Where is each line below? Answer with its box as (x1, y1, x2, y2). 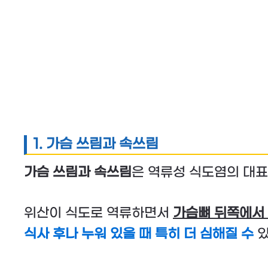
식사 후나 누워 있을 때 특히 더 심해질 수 (24, 226, 254, 242)
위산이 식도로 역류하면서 (24, 205, 173, 221)
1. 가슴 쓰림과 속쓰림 (33, 136, 159, 153)
